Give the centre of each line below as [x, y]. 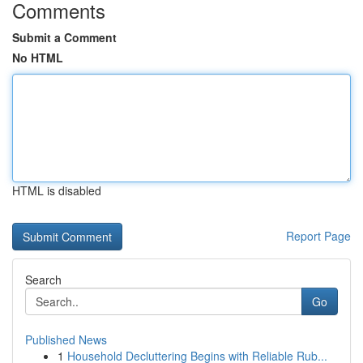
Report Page [318, 236]
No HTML [38, 58]
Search [43, 280]
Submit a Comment [64, 37]
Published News [66, 340]
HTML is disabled [57, 190]
